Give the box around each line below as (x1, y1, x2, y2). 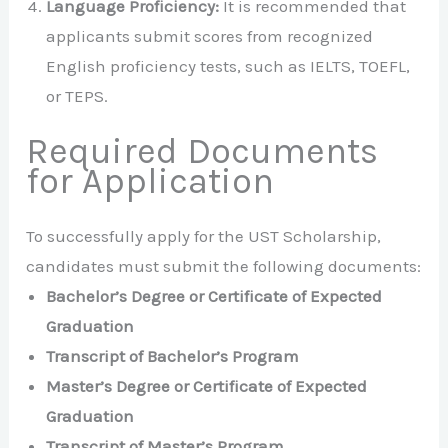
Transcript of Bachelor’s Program (46, 346, 300, 367)
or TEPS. (46, 85, 109, 106)
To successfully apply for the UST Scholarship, (26, 226, 382, 247)
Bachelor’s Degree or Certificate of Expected (46, 286, 383, 307)
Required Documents (26, 130, 379, 173)
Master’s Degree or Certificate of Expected (46, 376, 368, 397)
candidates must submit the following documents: (26, 256, 422, 277)
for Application (26, 160, 275, 203)
